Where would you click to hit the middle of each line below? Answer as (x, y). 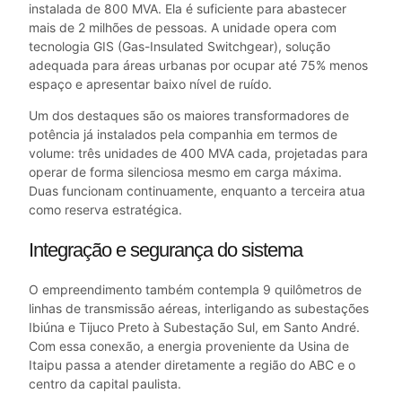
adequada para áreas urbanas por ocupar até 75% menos (198, 65)
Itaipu (45, 364)
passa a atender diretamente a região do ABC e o (209, 364)
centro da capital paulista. (105, 383)
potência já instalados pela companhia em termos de (183, 134)
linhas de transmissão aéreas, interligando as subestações (199, 308)
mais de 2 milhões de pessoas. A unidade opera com (183, 27)
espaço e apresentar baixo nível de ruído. (150, 83)
